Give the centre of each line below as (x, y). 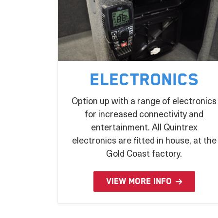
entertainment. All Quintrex (144, 127)
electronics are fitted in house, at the (144, 140)
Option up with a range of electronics (144, 101)
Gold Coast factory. (144, 153)
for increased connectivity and (144, 114)
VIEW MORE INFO (139, 182)
